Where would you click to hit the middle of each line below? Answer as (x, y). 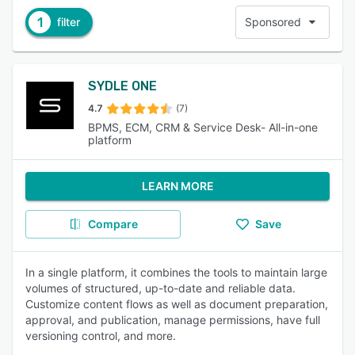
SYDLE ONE (122, 86)
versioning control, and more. (101, 336)
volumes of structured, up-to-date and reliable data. (160, 288)
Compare (113, 224)
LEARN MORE (177, 186)
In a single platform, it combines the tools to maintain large (176, 272)
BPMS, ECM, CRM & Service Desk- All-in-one (202, 127)
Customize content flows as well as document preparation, (177, 304)
